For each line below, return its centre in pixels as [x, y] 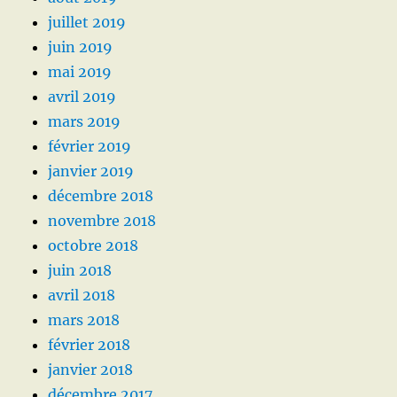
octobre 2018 [93, 245]
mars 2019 [85, 121]
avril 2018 [82, 295]
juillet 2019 [87, 22]
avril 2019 [82, 97]
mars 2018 [84, 320]
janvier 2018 [91, 370]
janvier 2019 [91, 171]
